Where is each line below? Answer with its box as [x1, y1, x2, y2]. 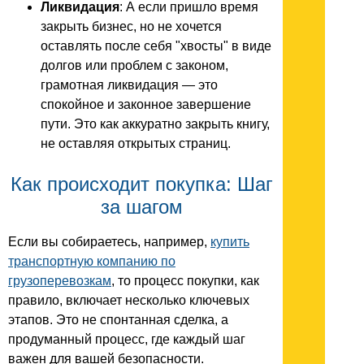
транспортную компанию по [8, 254, 175, 268]
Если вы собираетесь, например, [8, 235, 210, 249]
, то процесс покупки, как [111, 274, 259, 288]
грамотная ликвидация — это [41, 78, 218, 93]
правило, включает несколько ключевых [8, 293, 249, 307]
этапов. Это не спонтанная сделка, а [8, 313, 228, 327]
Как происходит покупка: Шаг [10, 173, 273, 196]
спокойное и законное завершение [41, 97, 251, 112]
